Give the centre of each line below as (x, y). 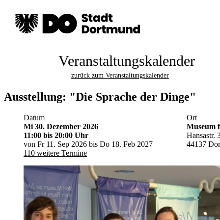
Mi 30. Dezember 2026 (61, 126)
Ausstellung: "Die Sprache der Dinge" (100, 96)
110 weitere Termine (55, 153)
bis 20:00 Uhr (66, 135)
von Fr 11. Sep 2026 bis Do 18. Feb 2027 (88, 144)
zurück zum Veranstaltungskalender (120, 75)
